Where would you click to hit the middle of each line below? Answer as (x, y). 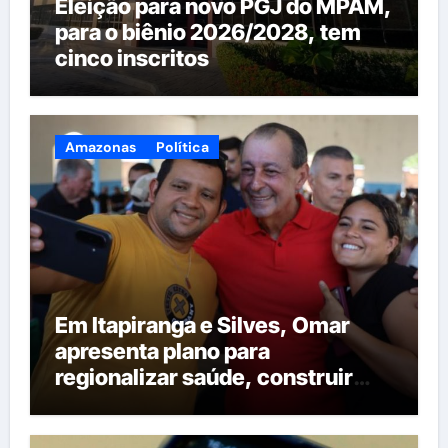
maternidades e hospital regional (222, 403)
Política (182, 147)
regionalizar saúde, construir (203, 377)
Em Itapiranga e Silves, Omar (202, 325)
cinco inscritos (131, 57)
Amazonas (100, 147)
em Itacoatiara (128, 429)
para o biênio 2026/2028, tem (207, 31)
